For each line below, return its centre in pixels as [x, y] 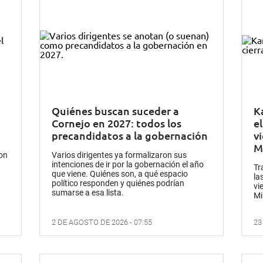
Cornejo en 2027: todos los [117, 123]
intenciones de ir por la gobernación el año [128, 164]
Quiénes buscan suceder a [116, 110]
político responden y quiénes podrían [118, 183]
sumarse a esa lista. [88, 192]
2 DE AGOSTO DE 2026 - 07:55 [102, 222]
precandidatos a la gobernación [130, 135]
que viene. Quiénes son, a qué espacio [120, 173]
